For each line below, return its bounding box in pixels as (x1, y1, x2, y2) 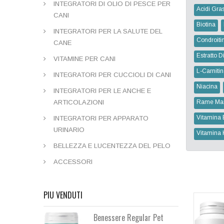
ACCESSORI (53, 158, 92, 165)
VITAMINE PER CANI (53, 55, 115, 62)
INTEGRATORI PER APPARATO (53, 114, 148, 122)
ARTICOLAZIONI (53, 98, 104, 106)
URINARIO (53, 126, 84, 133)
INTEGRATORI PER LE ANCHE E (53, 87, 151, 94)
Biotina (196, 21, 215, 28)
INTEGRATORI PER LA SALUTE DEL (53, 27, 162, 35)
